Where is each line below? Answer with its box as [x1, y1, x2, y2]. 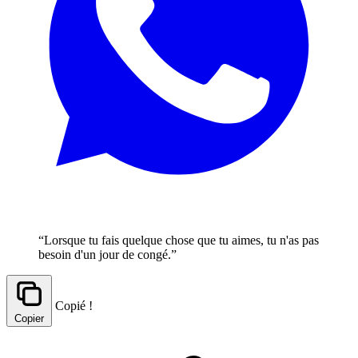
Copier [14, 312, 44, 324]
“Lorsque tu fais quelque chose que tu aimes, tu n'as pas [38, 233, 319, 247]
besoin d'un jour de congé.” [38, 247, 177, 261]
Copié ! [55, 298, 93, 312]
